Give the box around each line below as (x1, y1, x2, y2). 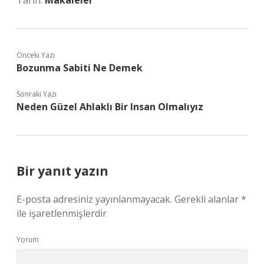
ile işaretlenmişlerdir (16, 207, 107, 220)
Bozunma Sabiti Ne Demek (16, 61, 143, 74)
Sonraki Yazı (16, 89, 57, 99)
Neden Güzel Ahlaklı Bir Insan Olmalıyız (16, 100, 203, 113)
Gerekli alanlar (174, 193, 241, 206)
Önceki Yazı (16, 50, 55, 60)
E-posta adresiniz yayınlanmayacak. (16, 193, 172, 206)
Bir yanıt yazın (16, 163, 108, 179)
